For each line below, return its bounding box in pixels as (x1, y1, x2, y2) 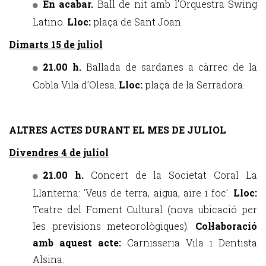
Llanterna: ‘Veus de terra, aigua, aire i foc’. (33, 186, 233, 199)
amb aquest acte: (33, 236, 127, 249)
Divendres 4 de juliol (9, 146, 109, 159)
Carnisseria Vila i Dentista (127, 236, 257, 249)
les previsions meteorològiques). (33, 220, 195, 232)
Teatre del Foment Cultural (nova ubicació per (33, 203, 257, 216)
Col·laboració (195, 220, 257, 232)
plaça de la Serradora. (145, 78, 245, 91)
